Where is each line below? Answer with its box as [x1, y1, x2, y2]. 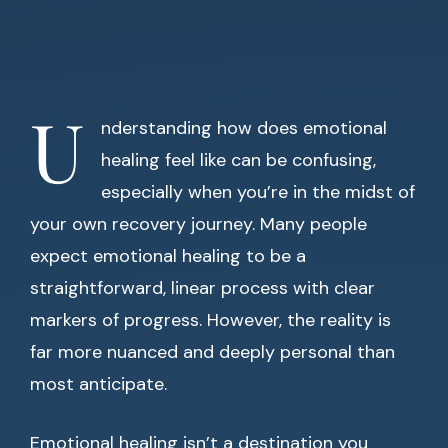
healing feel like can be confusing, [101, 148, 376, 172]
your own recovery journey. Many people [30, 212, 367, 236]
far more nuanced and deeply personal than [30, 340, 395, 364]
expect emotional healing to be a [30, 244, 306, 268]
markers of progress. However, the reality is [30, 308, 391, 332]
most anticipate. [30, 372, 167, 396]
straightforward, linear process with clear [30, 276, 375, 300]
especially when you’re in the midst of [101, 180, 415, 204]
